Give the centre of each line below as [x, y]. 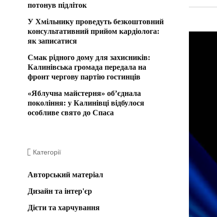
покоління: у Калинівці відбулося [86, 103]
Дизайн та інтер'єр [60, 191]
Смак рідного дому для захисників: [89, 57]
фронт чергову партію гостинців [84, 77]
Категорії [47, 152]
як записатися [52, 41]
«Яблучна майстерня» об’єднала [84, 93]
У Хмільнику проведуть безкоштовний [96, 21]
